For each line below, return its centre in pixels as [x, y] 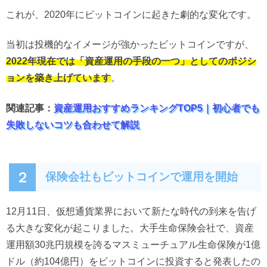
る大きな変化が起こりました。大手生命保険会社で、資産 [130, 228]
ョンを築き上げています [58, 78]
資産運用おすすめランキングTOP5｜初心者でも [157, 108]
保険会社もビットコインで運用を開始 [142, 177]
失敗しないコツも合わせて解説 [73, 124]
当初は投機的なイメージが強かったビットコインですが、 [130, 44]
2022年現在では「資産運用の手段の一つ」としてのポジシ [131, 61]
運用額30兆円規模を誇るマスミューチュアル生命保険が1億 [133, 245]
